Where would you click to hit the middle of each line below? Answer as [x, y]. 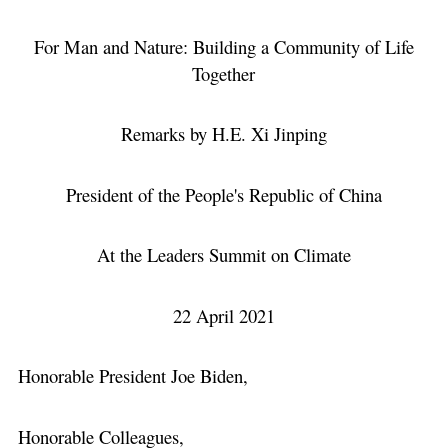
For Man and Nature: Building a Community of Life [223, 46]
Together [224, 73]
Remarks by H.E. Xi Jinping [223, 134]
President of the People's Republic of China [223, 194]
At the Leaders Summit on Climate [223, 255]
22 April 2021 [223, 315]
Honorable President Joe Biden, [132, 376]
